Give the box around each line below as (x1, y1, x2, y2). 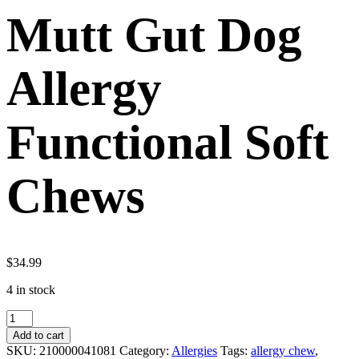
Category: (119, 343, 171, 357)
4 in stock (6, 282, 55, 296)
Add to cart (13, 329, 64, 341)
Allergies (171, 343, 217, 357)
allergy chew (251, 343, 315, 357)
